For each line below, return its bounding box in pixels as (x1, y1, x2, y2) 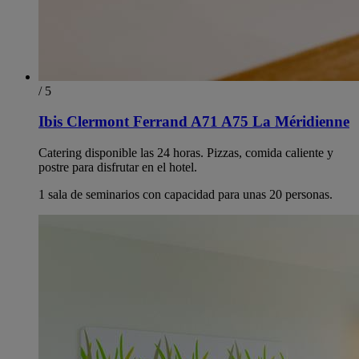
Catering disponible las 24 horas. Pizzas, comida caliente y (38, 146, 333, 160)
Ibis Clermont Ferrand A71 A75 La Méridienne (38, 113, 349, 131)
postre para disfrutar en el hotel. (38, 160, 197, 175)
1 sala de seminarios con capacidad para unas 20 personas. (38, 188, 333, 202)
